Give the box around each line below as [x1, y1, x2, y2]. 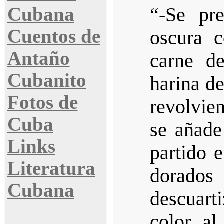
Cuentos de [7, 26, 100, 47]
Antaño [7, 48, 70, 69]
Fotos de [7, 92, 78, 113]
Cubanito [7, 70, 86, 91]
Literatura [7, 158, 95, 179]
